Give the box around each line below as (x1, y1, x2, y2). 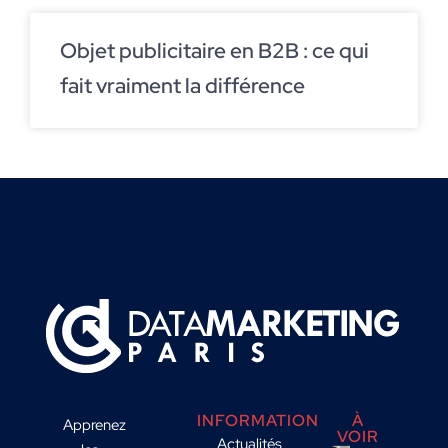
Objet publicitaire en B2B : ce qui (60, 36, 369, 64)
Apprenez (62, 414, 126, 435)
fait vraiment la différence (60, 71, 305, 99)
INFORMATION (197, 409, 320, 431)
